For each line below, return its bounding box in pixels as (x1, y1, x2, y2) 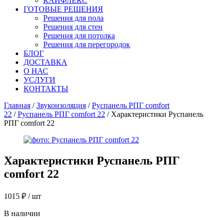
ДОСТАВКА (24, 58, 67, 66)
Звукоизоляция (36, 101, 86, 110)
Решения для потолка (43, 31, 115, 40)
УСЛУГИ (24, 76, 55, 84)
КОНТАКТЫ (24, 84, 68, 93)
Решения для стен (43, 23, 103, 31)
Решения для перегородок (43, 40, 130, 49)
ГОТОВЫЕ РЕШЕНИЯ (24, 5, 103, 13)
